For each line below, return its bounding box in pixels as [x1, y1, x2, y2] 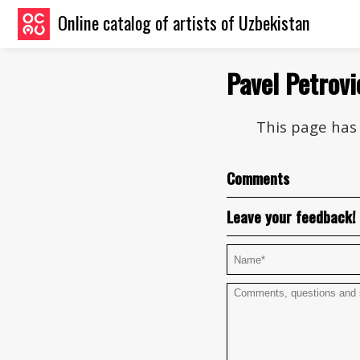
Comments [227, 167, 289, 189]
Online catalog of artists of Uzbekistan [58, 9, 310, 35]
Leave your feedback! [227, 206, 356, 227]
